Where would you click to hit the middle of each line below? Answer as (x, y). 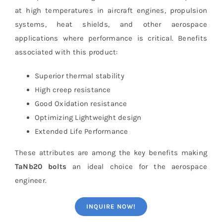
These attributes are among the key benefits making (111, 152)
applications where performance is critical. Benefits (111, 38)
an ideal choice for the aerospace (137, 166)
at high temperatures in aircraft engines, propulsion (111, 10)
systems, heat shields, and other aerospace (111, 24)
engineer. (31, 180)
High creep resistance (73, 89)
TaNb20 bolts (41, 166)
